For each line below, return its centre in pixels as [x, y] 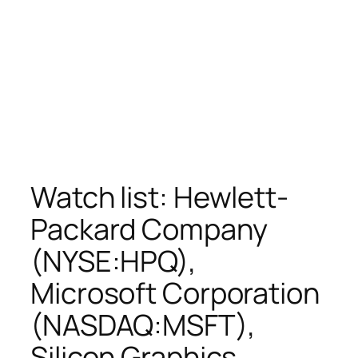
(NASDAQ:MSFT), [143, 324]
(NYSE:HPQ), [113, 261]
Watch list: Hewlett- [159, 197]
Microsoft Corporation [175, 292]
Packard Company [149, 229]
